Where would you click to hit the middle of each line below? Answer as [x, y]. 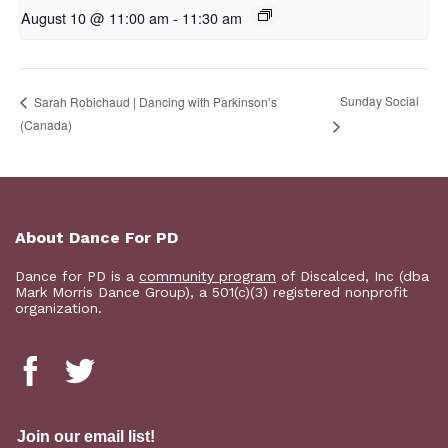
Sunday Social [379, 101]
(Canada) [46, 125]
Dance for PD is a [77, 276]
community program [207, 276]
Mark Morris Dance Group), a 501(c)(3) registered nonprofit [211, 292]
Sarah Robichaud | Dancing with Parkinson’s [154, 101]
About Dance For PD [96, 238]
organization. [58, 308]
